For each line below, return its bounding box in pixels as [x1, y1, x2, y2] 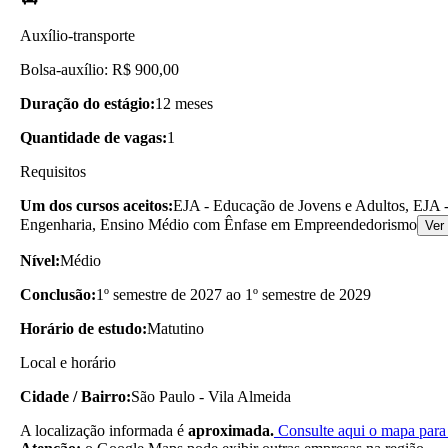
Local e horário [20, 353, 116, 371]
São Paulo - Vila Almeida [131, 387, 291, 405]
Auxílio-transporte [20, 26, 135, 44]
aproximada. [188, 421, 274, 439]
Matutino [147, 319, 204, 337]
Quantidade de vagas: [20, 128, 167, 146]
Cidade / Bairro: [20, 387, 131, 405]
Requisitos [20, 162, 86, 180]
